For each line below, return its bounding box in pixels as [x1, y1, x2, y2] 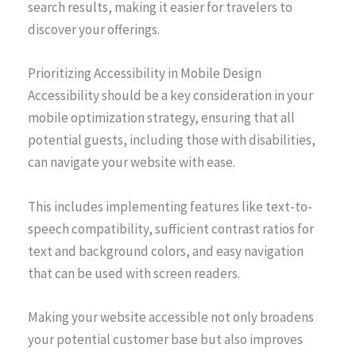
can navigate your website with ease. [28, 153, 235, 172]
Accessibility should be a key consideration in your [28, 87, 313, 105]
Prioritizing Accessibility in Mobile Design [28, 64, 261, 83]
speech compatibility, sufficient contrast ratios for [28, 219, 314, 238]
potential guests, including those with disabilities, [28, 131, 315, 149]
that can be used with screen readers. [28, 264, 240, 282]
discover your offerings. [28, 21, 160, 39]
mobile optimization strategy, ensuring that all [28, 109, 295, 127]
